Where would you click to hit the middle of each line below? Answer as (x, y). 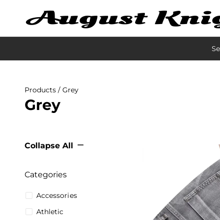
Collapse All (49, 146)
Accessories (56, 195)
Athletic (50, 212)
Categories (46, 175)
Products (40, 90)
